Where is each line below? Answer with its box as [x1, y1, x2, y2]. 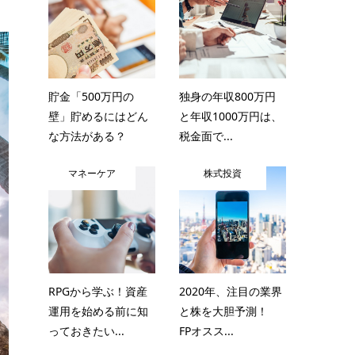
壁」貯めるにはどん [48, 109, 148, 124]
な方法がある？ [48, 128, 126, 143]
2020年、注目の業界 [179, 284, 282, 299]
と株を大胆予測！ [179, 303, 279, 319]
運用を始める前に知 [48, 303, 148, 319]
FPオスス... [179, 323, 234, 338]
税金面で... [179, 128, 233, 143]
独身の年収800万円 [179, 89, 276, 104]
